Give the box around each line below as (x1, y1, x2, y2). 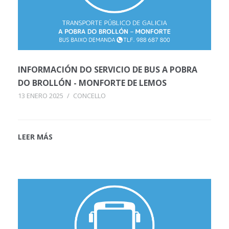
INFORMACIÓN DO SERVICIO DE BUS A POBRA (18, 64, 197, 76)
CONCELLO (73, 91, 106, 101)
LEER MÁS (18, 132, 53, 142)
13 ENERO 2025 (18, 91, 63, 101)
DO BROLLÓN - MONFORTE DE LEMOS (18, 77, 167, 89)
